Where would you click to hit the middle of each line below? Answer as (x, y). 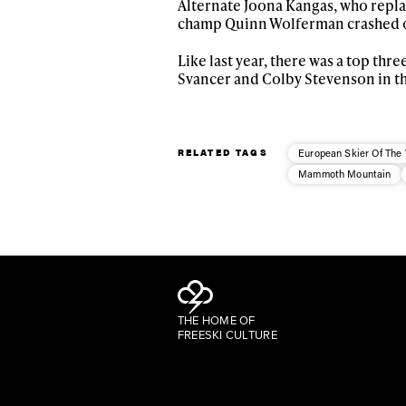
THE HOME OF (216, 320)
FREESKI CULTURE (227, 334)
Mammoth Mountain (345, 173)
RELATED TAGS (222, 152)
